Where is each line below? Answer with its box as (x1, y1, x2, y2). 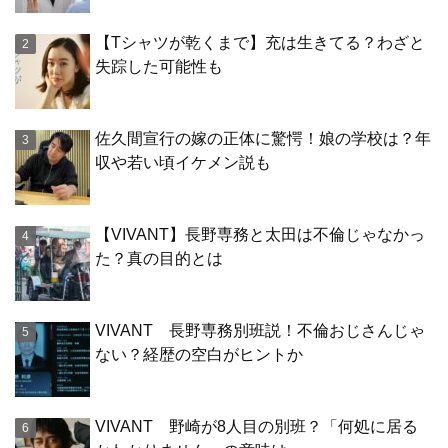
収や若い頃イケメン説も (95, 154, 271, 172)
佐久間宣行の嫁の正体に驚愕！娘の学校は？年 (95, 130, 431, 148)
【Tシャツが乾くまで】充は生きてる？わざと (95, 34, 425, 52)
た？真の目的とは (95, 250, 223, 268)
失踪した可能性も (95, 58, 223, 76)
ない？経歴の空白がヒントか (95, 346, 303, 364)
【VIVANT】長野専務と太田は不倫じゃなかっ (95, 226, 425, 244)
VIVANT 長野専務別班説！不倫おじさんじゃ (95, 322, 425, 340)
